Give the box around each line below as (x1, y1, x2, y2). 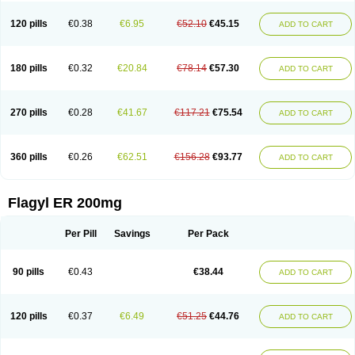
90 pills (13, 266, 44, 277)
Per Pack (187, 228, 229, 239)
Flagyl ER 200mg (8, 195, 122, 211)
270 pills (10, 107, 48, 118)
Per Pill (64, 228, 97, 239)
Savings (113, 228, 151, 239)
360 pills (10, 151, 48, 162)
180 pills (10, 63, 48, 74)
